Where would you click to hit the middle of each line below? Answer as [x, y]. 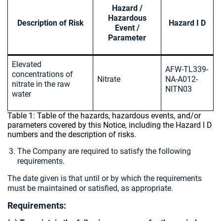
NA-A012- [182, 79]
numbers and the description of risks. [72, 134]
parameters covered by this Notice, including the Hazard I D [110, 125]
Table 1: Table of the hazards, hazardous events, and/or [104, 116]
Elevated [27, 64]
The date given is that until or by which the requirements [105, 178]
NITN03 [179, 89]
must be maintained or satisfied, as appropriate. [90, 188]
